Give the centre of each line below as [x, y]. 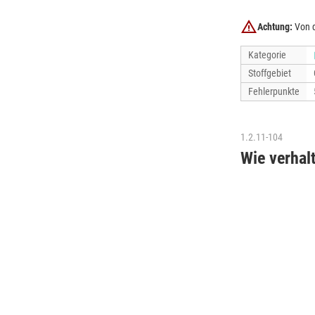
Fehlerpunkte [274, 91]
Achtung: [275, 27]
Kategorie [267, 55]
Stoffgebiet [270, 73]
